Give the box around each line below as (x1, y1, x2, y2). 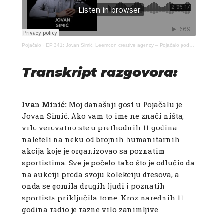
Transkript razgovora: (21, 64, 177, 81)
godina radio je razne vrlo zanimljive (21, 204, 158, 215)
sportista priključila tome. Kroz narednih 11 (21, 193, 184, 203)
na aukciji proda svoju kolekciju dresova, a (21, 169, 179, 180)
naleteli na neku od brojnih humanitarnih (21, 134, 180, 145)
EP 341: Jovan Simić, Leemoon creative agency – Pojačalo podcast (45, 42, 189, 48)
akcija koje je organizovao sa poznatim (21, 146, 165, 156)
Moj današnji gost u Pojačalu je (68, 99, 182, 109)
